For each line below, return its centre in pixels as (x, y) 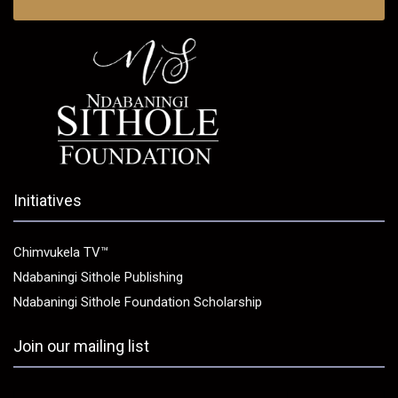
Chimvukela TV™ (61, 253)
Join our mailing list (81, 346)
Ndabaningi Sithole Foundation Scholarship (138, 302)
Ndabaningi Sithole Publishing (98, 278)
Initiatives (48, 201)
